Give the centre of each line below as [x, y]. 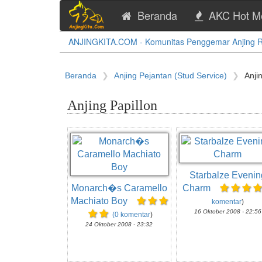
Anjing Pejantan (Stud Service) [170, 75]
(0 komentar [131, 215]
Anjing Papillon [112, 105]
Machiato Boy [100, 201]
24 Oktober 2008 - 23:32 [119, 224]
